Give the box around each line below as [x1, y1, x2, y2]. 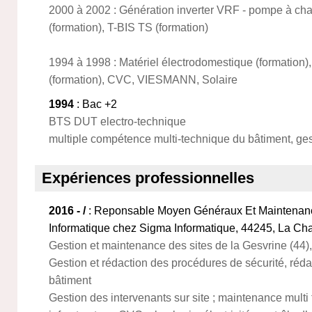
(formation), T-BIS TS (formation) [49, 22, 208, 33]
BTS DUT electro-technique [49, 116, 186, 127]
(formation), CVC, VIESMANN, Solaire [49, 74, 237, 86]
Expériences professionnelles [42, 169, 254, 187]
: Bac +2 [74, 98, 117, 110]
